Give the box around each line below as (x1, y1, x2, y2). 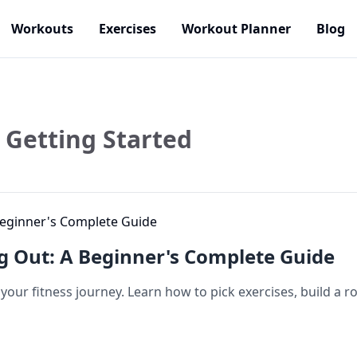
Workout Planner (182, 20, 291, 37)
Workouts (11, 20, 73, 37)
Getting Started (6, 123, 192, 155)
